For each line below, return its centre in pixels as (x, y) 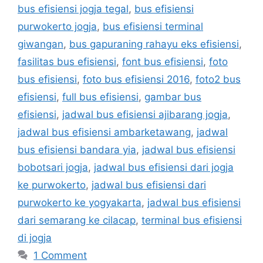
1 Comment (60, 255)
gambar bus (173, 97)
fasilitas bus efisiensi (67, 61)
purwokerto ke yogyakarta (80, 202)
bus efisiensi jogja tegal (73, 9)
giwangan (41, 44)
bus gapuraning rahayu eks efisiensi (154, 44)
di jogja (35, 237)
